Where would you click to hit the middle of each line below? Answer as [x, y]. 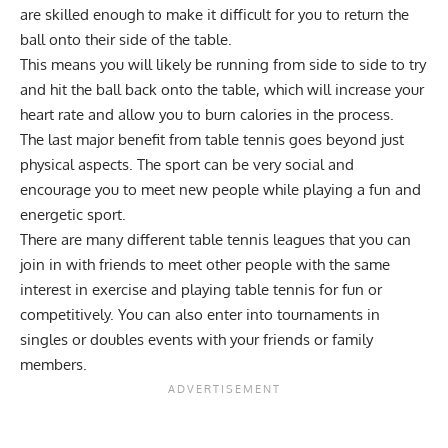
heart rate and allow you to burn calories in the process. [207, 115]
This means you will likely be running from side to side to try [223, 65]
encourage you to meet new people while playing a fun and [220, 190]
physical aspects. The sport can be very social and [187, 165]
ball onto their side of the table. [126, 40]
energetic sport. [73, 215]
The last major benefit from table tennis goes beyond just [212, 140]
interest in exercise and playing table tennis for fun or [201, 290]
